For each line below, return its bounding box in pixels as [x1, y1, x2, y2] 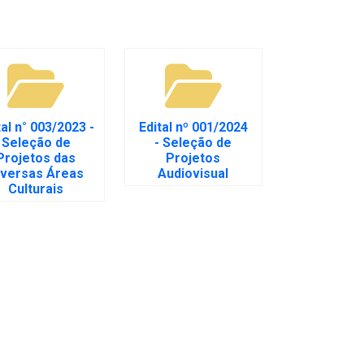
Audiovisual [158, 165, 229, 181]
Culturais [8, 180, 64, 197]
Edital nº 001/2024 [138, 119, 248, 135]
